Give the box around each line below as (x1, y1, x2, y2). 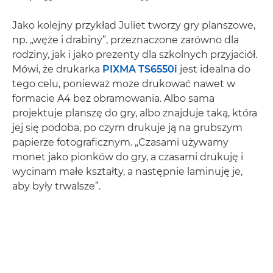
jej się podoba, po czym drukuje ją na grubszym (12, 122, 243, 134)
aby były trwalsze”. (12, 180, 101, 193)
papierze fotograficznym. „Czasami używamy (12, 136, 229, 149)
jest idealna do (177, 63, 250, 76)
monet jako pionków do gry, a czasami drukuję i (12, 151, 243, 163)
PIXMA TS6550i (102, 63, 177, 76)
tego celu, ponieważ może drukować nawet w (12, 78, 235, 90)
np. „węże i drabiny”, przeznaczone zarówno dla (12, 34, 239, 46)
